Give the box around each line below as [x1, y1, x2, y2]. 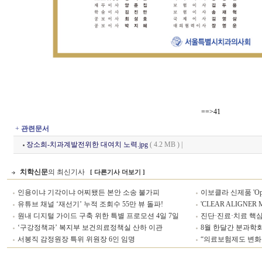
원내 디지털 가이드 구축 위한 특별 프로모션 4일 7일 [18, 212, 180, 220]
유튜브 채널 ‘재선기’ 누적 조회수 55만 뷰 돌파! [18, 200, 164, 208]
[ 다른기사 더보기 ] [90, 168, 146, 175]
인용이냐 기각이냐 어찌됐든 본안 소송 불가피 [18, 188, 160, 196]
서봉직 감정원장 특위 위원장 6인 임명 [18, 235, 136, 243]
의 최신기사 [48, 168, 87, 176]
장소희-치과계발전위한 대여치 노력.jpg [26, 140, 148, 149]
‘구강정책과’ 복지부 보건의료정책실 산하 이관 [18, 223, 163, 232]
